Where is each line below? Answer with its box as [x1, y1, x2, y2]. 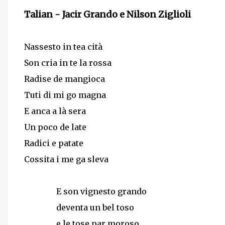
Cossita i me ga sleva [24, 154, 108, 164]
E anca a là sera [24, 106, 86, 116]
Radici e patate [24, 138, 83, 148]
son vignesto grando [61, 186, 147, 196]
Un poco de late [24, 122, 86, 132]
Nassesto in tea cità [24, 42, 102, 52]
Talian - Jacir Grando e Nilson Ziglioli [24, 9, 191, 20]
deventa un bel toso [56, 202, 134, 212]
